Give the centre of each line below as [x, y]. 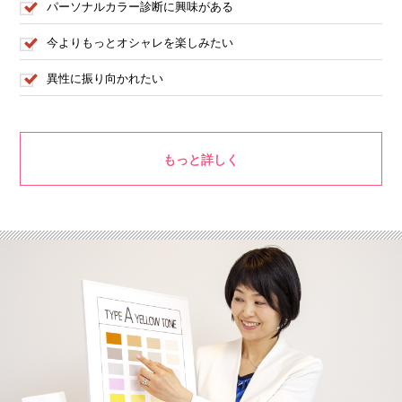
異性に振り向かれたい [105, 79]
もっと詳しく [201, 160]
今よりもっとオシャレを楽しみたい [140, 43]
